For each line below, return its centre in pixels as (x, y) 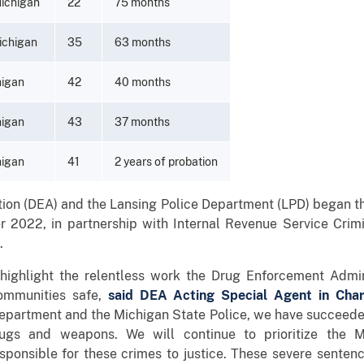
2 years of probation (166, 161)
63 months (143, 42)
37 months (142, 121)
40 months (143, 82)
